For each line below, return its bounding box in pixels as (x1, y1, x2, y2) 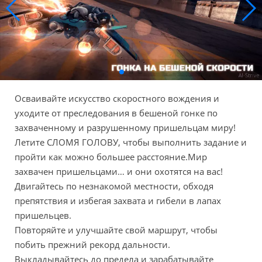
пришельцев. (15, 209, 71, 221)
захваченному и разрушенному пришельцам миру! (15, 121, 236, 133)
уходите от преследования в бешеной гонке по (15, 106, 218, 119)
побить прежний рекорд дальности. (15, 238, 170, 250)
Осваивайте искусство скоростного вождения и (15, 92, 219, 104)
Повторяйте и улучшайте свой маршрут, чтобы (15, 223, 218, 236)
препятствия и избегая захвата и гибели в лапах (15, 194, 221, 206)
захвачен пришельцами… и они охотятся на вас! (15, 165, 223, 177)
